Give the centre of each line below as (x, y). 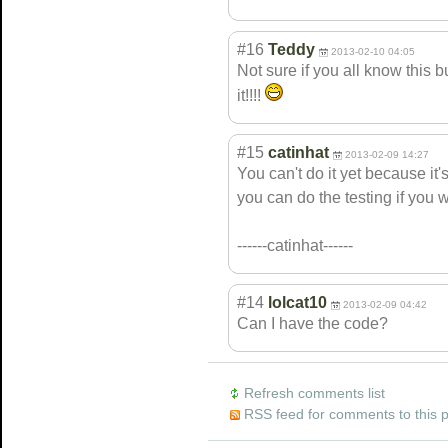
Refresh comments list (314, 393)
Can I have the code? (312, 323)
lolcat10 (297, 302)
